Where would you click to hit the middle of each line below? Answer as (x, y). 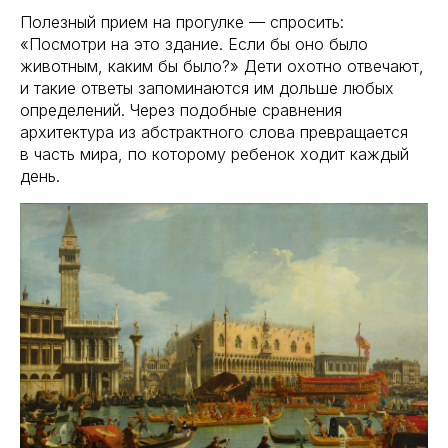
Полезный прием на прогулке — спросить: (182, 21)
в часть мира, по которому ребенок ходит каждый (214, 153)
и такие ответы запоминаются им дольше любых (207, 87)
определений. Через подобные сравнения (181, 109)
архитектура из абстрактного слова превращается (214, 131)
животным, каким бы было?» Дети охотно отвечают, (222, 65)
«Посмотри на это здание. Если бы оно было (194, 43)
